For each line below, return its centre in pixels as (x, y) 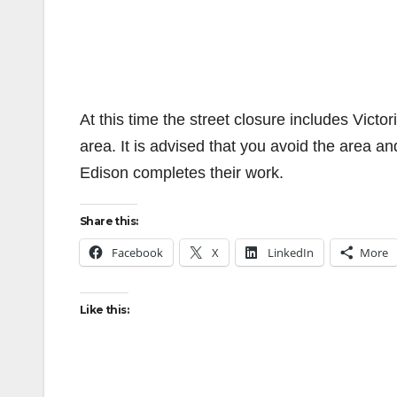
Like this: (104, 310)
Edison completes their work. (182, 173)
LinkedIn (291, 253)
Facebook (137, 253)
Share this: (109, 221)
